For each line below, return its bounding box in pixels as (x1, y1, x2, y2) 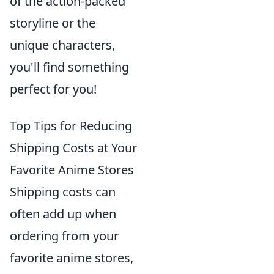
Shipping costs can (10, 183, 116, 201)
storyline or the (10, 15, 95, 32)
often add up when (10, 206, 116, 223)
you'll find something (10, 59, 129, 76)
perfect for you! (10, 81, 97, 98)
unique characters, (10, 37, 115, 54)
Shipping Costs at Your (10, 139, 137, 157)
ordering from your (10, 228, 119, 245)
